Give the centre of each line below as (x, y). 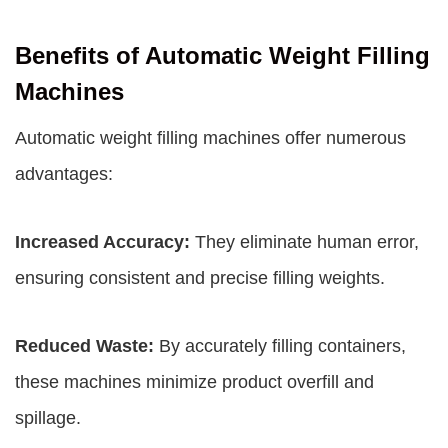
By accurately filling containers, (280, 346)
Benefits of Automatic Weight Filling (222, 55)
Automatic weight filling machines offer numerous (210, 138)
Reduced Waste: (84, 346)
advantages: (64, 174)
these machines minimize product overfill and (194, 382)
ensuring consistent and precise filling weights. (200, 278)
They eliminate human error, (304, 242)
